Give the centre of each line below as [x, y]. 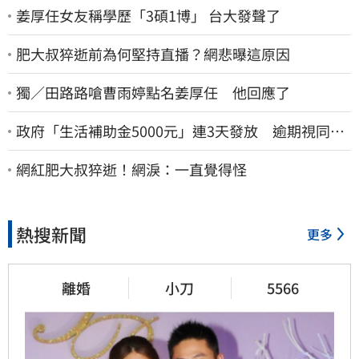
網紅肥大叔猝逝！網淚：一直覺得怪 [131, 169]
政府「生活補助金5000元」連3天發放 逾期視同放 [180, 131]
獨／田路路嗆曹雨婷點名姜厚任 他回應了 [153, 93]
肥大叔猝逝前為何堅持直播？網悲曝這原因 [153, 54]
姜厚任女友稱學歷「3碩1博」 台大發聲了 [148, 16]
